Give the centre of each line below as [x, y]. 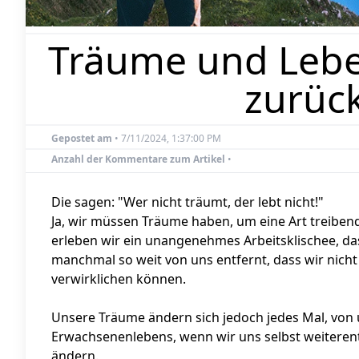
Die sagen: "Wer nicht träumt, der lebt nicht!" [188, 202]
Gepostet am [82, 139]
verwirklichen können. [119, 279]
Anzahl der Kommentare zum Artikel [138, 159]
